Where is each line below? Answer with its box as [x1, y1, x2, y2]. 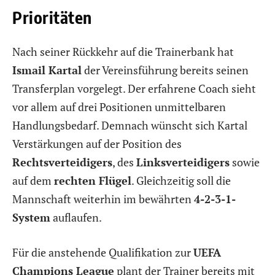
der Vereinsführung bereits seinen [82, 62, 249, 77]
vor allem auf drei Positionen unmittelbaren [12, 99, 226, 114]
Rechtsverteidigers [12, 154, 112, 169]
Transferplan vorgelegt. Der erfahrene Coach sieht [12, 80, 256, 96]
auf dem [12, 172, 54, 188]
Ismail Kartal [12, 62, 82, 77]
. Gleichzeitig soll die [131, 172, 231, 188]
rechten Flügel [54, 172, 131, 188]
